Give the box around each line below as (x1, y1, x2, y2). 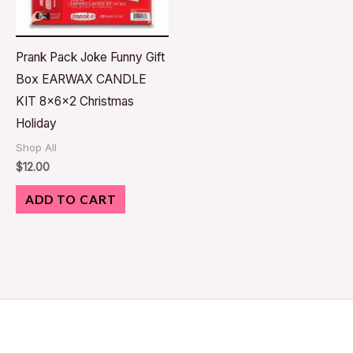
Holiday (16, 116, 57, 132)
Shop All (16, 141, 57, 154)
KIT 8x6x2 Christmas (16, 94, 134, 110)
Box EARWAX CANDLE (16, 72, 147, 87)
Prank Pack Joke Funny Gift (16, 50, 165, 65)
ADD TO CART (24, 192, 117, 207)
